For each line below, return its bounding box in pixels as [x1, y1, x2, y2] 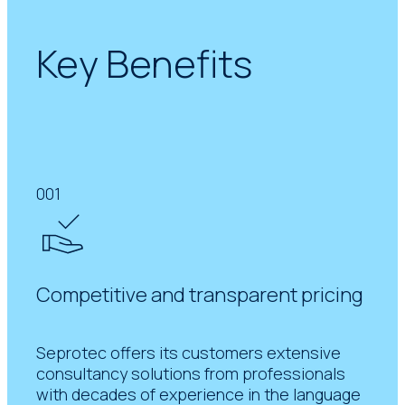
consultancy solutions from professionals [36, 362, 346, 384]
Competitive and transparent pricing [36, 280, 364, 308]
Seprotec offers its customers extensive [36, 341, 342, 363]
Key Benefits [36, 36, 253, 89]
